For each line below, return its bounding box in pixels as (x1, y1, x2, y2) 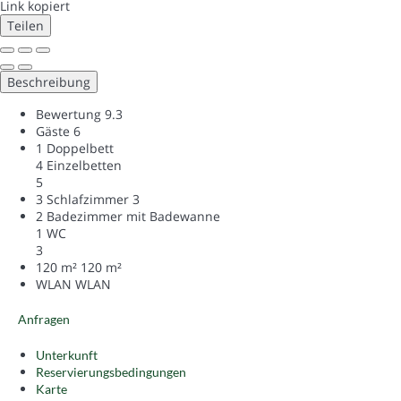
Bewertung (36, 105, 101, 123)
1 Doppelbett (36, 139, 114, 157)
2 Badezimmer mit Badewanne (36, 207, 220, 225)
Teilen (7, 16, 44, 34)
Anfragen (18, 311, 70, 327)
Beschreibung (7, 73, 90, 90)
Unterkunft (36, 346, 98, 363)
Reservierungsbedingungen (36, 363, 186, 380)
